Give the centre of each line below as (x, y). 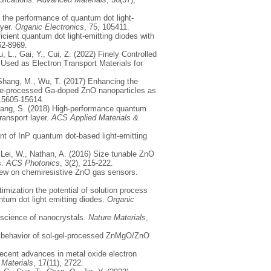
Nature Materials (116, 217)
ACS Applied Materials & (95, 117)
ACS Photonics (32, 163)
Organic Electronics (50, 27)
